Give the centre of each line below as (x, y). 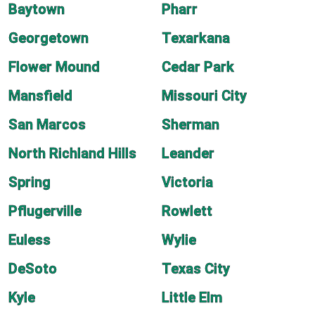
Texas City (196, 269)
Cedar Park (198, 67)
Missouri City (204, 96)
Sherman (191, 124)
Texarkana (196, 38)
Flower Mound (54, 67)
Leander (188, 153)
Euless (30, 240)
